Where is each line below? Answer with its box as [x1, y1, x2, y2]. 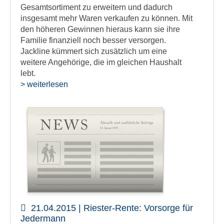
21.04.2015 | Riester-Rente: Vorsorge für [31, 203, 193, 213]
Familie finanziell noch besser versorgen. [20, 36, 166, 44]
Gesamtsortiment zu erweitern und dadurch [20, 3, 172, 11]
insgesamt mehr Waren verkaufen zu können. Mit [20, 14, 192, 22]
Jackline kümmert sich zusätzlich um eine [20, 47, 167, 55]
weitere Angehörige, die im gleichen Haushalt [20, 58, 181, 66]
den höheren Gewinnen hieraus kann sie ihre [20, 25, 180, 33]
